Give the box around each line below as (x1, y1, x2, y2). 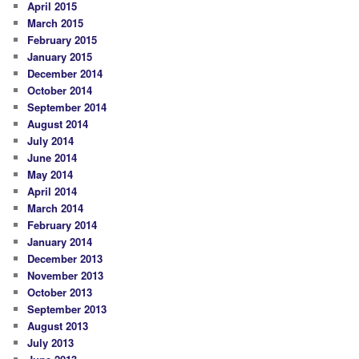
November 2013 (27, 268, 104, 284)
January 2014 (27, 234, 93, 250)
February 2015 (27, 32, 98, 48)
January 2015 (27, 49, 93, 65)
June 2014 (27, 150, 78, 166)
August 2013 (27, 318, 89, 334)
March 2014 (27, 200, 84, 216)
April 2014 (27, 184, 78, 200)
